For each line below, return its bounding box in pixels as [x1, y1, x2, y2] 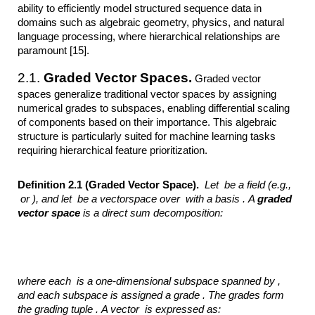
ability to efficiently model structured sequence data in [18, 2, 262, 14]
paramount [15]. [18, 44, 90, 56]
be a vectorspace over [77, 193, 184, 205]
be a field [224, 179, 266, 191]
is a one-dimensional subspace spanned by [77, 275, 276, 287]
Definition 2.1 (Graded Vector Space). [18, 179, 205, 191]
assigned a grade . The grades [121, 289, 261, 301]
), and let [32, 193, 72, 205]
